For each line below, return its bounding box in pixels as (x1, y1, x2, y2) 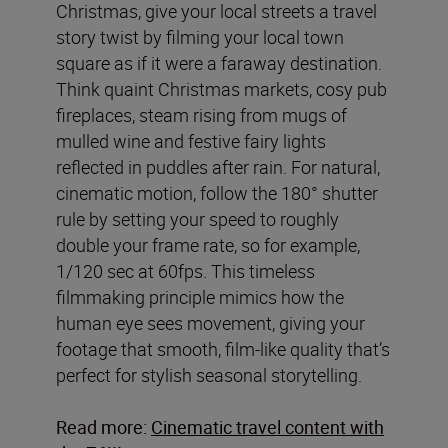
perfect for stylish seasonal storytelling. (56, 362, 362, 387)
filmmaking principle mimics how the (56, 284, 344, 309)
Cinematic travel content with (151, 414, 384, 439)
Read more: (56, 414, 147, 439)
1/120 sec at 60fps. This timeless (56, 258, 315, 283)
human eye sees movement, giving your (56, 310, 365, 335)
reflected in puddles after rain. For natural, (56, 154, 380, 179)
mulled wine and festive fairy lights (56, 128, 326, 153)
